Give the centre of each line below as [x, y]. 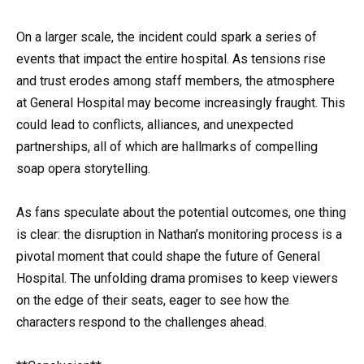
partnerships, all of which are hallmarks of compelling [167, 146]
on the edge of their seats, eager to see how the [153, 300]
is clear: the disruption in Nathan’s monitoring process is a [179, 234]
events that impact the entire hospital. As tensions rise [171, 58]
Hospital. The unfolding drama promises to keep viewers [177, 278]
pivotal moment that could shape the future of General [168, 256]
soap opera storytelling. [83, 168]
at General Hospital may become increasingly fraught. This [181, 102]
